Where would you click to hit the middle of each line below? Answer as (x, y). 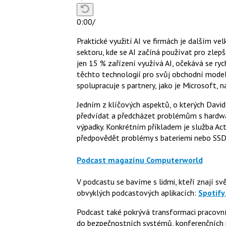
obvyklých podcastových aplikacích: (137, 192)
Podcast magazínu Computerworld (140, 160)
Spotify (212, 192)
